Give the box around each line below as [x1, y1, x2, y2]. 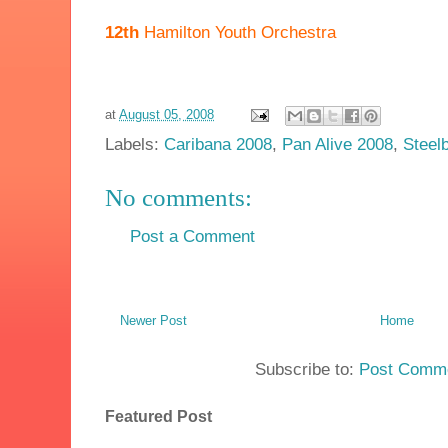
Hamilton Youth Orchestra [139, 22, 336, 42]
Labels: [105, 134, 164, 154]
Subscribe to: [255, 360, 359, 380]
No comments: [105, 183, 252, 211]
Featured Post [105, 408, 212, 426]
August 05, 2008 [119, 106, 214, 122]
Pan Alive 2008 [282, 134, 393, 154]
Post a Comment [130, 226, 255, 246]
